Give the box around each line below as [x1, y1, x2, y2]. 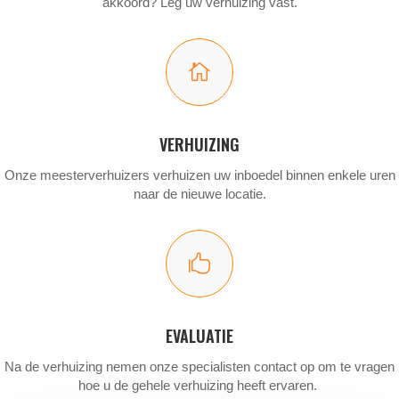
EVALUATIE [166, 323, 233, 347]
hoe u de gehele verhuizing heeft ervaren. [78, 377, 321, 393]
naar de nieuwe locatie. [133, 185, 266, 201]
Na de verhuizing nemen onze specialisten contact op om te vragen [4, 358, 395, 374]
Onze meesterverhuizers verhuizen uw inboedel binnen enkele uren [4, 167, 395, 183]
